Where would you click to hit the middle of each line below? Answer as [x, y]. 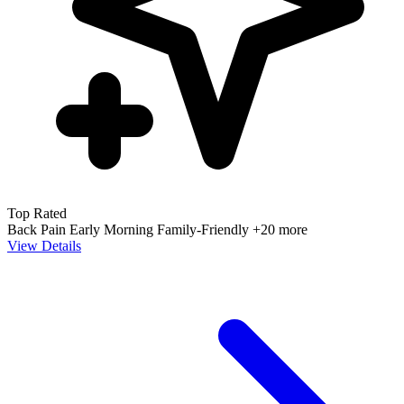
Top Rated [37, 213]
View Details [44, 245]
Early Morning [113, 229]
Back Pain [38, 229]
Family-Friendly [205, 229]
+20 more [280, 229]
